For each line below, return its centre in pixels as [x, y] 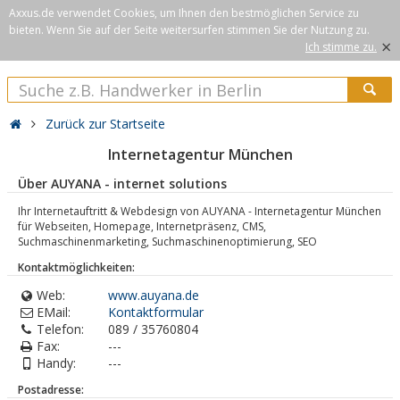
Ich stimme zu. [341, 47]
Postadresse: [51, 390]
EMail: [54, 312]
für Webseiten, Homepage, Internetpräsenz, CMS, [142, 226]
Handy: [56, 363]
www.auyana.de [154, 295]
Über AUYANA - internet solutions [122, 183]
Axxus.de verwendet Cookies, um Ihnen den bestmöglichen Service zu [184, 13]
